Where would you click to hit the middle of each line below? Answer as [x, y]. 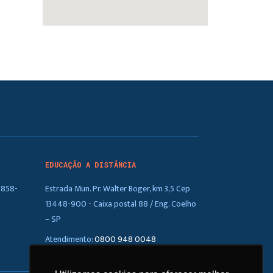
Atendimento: [69, 239]
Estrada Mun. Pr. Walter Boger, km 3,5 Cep [117, 189]
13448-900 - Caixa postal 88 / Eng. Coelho [120, 204]
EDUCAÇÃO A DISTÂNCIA [90, 165]
